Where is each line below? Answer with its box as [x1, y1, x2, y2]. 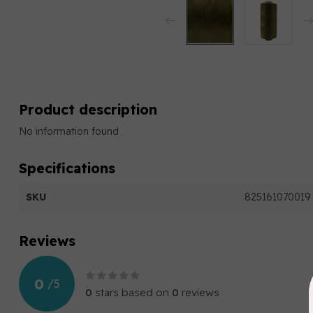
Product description [19, 101, 157, 118]
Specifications [19, 159, 115, 177]
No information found [19, 125, 119, 138]
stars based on [92, 286, 172, 299]
